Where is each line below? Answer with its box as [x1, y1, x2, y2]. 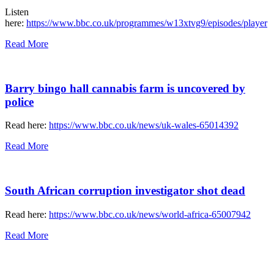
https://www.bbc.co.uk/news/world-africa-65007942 [49, 209, 251, 220]
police [5, 95, 34, 108]
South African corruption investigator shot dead [5, 184, 245, 198]
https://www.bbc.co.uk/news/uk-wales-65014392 [49, 120, 239, 131]
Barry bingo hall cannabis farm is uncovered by [5, 81, 245, 95]
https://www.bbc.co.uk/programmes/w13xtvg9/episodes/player [26, 17, 267, 28]
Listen [5, 6, 29, 17]
